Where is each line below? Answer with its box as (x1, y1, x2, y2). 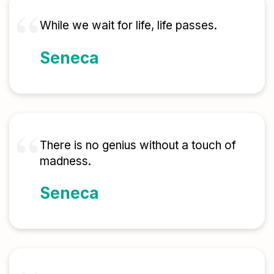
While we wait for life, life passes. (40, 18, 217, 32)
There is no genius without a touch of (40, 138, 236, 152)
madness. (40, 154, 91, 168)
